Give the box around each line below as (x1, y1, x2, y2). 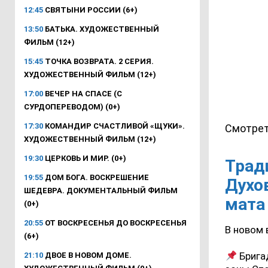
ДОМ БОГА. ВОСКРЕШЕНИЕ (43, 172, 149, 182)
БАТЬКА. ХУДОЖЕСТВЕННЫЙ (43, 24, 159, 33)
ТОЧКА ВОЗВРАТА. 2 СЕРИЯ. (43, 56, 154, 66)
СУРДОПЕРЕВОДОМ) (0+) (24, 102, 120, 111)
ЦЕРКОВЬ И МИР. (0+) (43, 153, 126, 163)
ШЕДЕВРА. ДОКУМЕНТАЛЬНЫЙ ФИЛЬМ (24, 185, 178, 195)
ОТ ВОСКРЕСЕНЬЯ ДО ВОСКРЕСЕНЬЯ (43, 218, 187, 227)
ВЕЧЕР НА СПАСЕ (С (43, 89, 122, 98)
